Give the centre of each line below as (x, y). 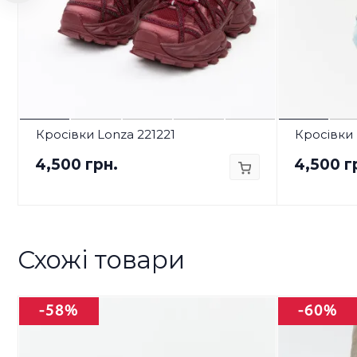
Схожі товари (101, 259)
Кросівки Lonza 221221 (105, 134)
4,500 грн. (76, 164)
